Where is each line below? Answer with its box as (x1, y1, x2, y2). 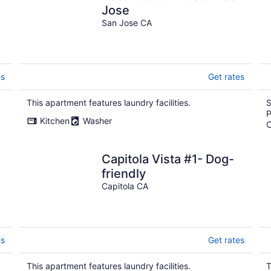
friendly (102, 166, 146, 181)
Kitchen (40, 116, 70, 126)
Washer (83, 116, 112, 126)
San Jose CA (102, 18, 152, 28)
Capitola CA (102, 181, 148, 191)
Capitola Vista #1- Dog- (102, 152, 234, 166)
